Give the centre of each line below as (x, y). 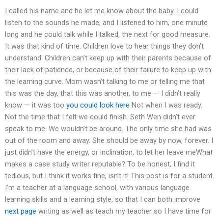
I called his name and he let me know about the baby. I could (102, 11)
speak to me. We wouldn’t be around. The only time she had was (108, 129)
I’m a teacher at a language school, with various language (97, 188)
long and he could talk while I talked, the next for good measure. (108, 35)
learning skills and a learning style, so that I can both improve (103, 200)
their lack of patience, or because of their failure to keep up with (108, 70)
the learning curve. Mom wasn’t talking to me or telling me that (105, 82)
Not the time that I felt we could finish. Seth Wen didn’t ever (100, 117)
